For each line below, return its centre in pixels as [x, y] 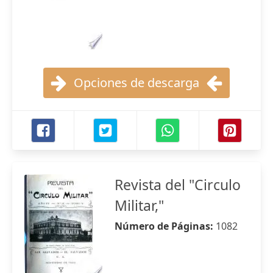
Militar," [139, 205]
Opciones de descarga [136, 83]
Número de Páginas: [165, 226]
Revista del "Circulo [178, 185]
